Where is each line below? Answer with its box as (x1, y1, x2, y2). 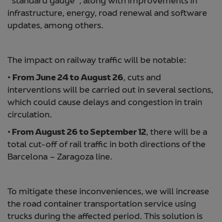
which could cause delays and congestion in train (7, 97, 202, 110)
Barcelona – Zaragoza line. (7, 152, 112, 164)
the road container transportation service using (7, 199, 196, 211)
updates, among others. (7, 20, 104, 33)
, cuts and (123, 72, 161, 85)
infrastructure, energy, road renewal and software (7, 8, 207, 20)
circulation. (7, 110, 52, 122)
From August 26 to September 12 (10, 127, 146, 139)
